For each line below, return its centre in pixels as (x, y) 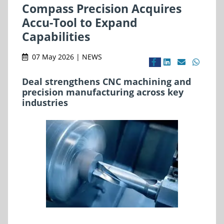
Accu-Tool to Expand (80, 22)
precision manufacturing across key (103, 92)
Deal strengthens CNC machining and (106, 81)
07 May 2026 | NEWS (67, 56)
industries (45, 102)
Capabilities (56, 36)
